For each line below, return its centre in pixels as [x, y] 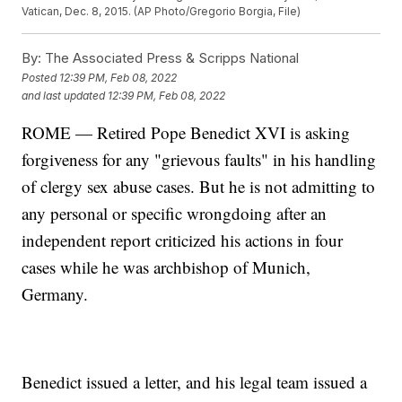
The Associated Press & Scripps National [170, 58]
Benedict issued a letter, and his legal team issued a [195, 382]
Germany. [55, 294]
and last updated [64, 95]
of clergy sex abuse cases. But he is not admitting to [199, 187]
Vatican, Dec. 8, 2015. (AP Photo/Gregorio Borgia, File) [162, 12]
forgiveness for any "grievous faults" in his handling [199, 160]
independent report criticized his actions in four [183, 240]
